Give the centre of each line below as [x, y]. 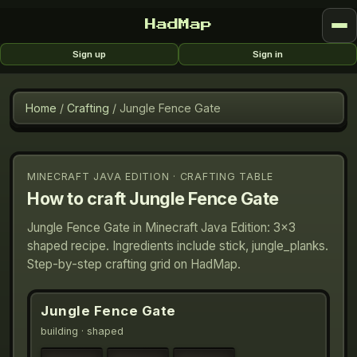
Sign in [268, 54]
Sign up [89, 54]
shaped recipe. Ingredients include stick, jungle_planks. [178, 246]
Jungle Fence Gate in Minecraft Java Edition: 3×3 [161, 228]
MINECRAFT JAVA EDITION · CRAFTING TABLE [151, 177]
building [59, 331]
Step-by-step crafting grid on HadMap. [134, 264]
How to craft [78, 198]
